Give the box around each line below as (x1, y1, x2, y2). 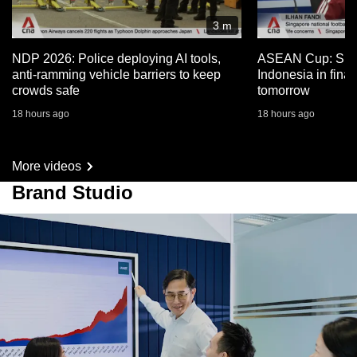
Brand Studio (12, 182, 133, 204)
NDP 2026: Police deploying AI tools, (12, 52, 221, 66)
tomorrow (257, 84, 310, 98)
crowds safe (12, 84, 80, 98)
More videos (12, 159, 81, 174)
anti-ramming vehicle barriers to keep (12, 68, 221, 82)
